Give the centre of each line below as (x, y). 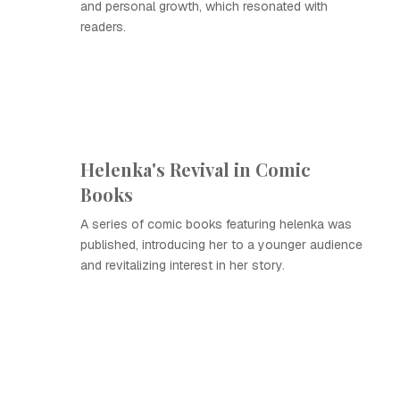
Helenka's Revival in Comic (196, 169)
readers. (103, 27)
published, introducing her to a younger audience (221, 245)
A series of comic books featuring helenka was (216, 224)
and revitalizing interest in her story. (183, 265)
